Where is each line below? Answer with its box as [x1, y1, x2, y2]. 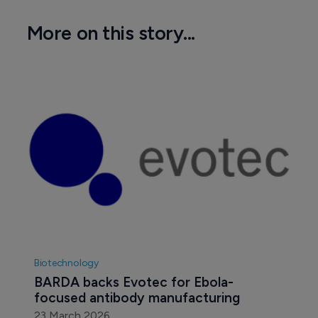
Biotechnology [33, 257, 99, 270]
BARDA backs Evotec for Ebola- [33, 274, 234, 291]
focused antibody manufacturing [33, 290, 240, 307]
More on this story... [26, 21, 195, 45]
